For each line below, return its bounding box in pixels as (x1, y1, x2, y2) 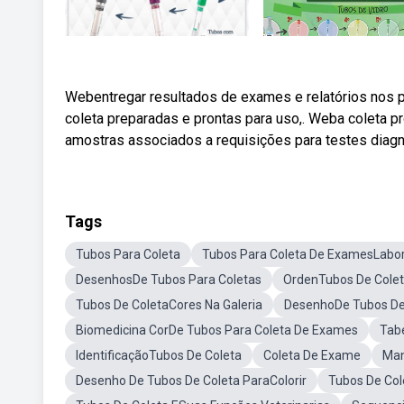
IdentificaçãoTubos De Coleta (76, 348, 242, 363)
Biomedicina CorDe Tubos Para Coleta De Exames (76, 323, 358, 337)
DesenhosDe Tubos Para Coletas (76, 272, 262, 287)
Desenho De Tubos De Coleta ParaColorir (76, 373, 307, 388)
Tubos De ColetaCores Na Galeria (76, 298, 262, 312)
